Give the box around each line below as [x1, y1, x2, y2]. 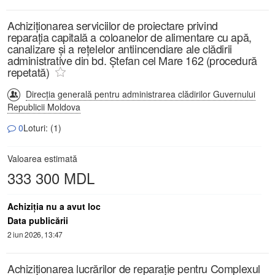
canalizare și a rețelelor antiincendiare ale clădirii [7, 40, 232, 56]
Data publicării [7, 214, 68, 227]
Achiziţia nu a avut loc [7, 199, 101, 212]
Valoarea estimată [7, 152, 77, 165]
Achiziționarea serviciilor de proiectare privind [7, 17, 218, 33]
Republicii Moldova [7, 100, 80, 113]
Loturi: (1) [23, 121, 61, 134]
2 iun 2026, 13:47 [7, 229, 63, 240]
